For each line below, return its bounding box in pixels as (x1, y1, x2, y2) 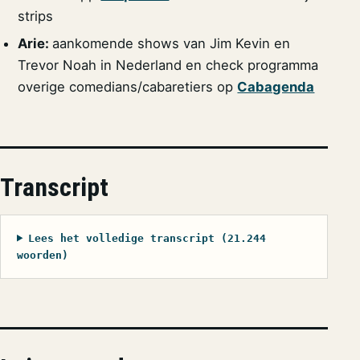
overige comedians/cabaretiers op (18, 79, 238, 95)
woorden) (17, 248, 68, 261)
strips (18, 8, 54, 25)
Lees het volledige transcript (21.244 (27, 231, 266, 244)
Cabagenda (237, 79, 315, 95)
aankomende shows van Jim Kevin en (52, 35, 291, 51)
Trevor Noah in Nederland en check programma (18, 57, 319, 73)
